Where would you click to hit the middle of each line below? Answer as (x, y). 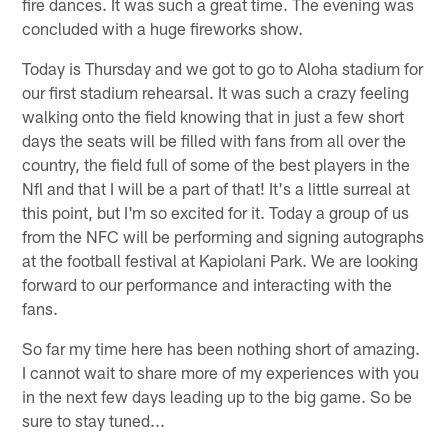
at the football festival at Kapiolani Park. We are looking (220, 259)
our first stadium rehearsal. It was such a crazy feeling (216, 91)
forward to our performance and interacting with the (207, 283)
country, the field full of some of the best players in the (216, 163)
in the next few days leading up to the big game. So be (217, 395)
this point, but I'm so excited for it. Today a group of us (216, 211)
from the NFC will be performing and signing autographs (223, 235)
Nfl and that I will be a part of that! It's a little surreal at (216, 187)
